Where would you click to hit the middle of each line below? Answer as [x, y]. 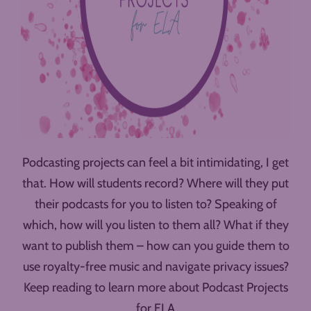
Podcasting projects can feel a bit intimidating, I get [155, 163]
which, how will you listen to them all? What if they [155, 225]
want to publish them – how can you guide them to [155, 246]
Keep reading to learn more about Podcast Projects [155, 288]
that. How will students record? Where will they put [155, 184]
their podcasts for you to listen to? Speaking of [155, 204]
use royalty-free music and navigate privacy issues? [155, 267]
